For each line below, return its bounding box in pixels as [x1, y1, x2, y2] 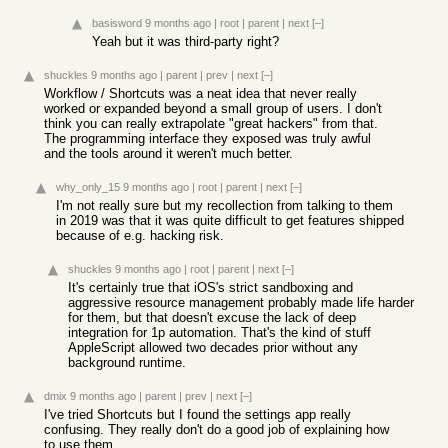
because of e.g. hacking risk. [56, 228, 224, 243]
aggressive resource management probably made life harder [68, 295, 414, 310]
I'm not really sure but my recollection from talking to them [56, 198, 393, 213]
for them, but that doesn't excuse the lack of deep [68, 310, 356, 325]
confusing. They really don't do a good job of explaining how [44, 422, 389, 437]
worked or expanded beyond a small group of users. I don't [44, 101, 382, 116]
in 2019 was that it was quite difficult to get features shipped [56, 213, 404, 228]
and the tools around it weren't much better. [44, 146, 293, 161]
